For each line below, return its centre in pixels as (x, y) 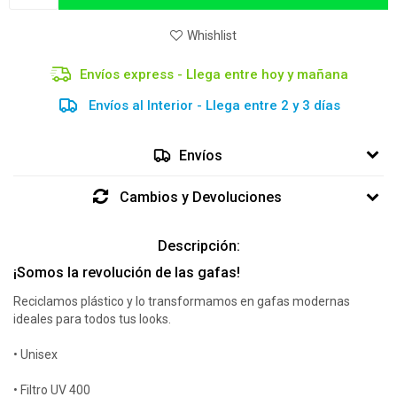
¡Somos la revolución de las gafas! (128, 272)
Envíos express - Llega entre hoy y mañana (214, 74)
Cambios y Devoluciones (201, 197)
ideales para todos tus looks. (92, 319)
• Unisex (35, 354)
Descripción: (198, 246)
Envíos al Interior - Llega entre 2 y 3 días (214, 105)
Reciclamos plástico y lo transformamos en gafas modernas (182, 301)
